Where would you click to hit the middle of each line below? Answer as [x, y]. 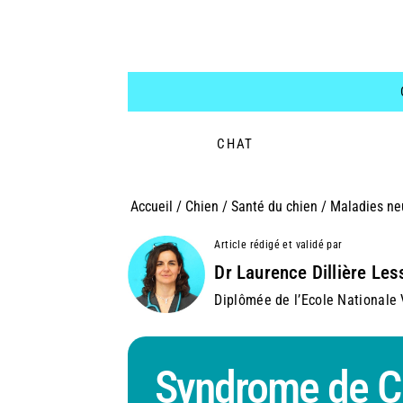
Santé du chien [274, 207]
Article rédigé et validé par [278, 245]
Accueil [151, 207]
